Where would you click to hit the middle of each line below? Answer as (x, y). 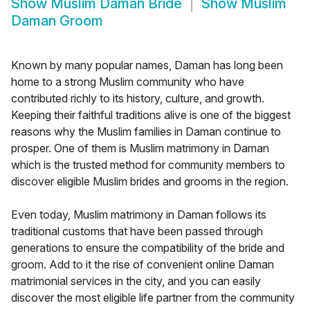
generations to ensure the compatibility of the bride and (148, 248)
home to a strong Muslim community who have (128, 82)
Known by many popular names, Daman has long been (147, 65)
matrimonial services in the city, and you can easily (136, 281)
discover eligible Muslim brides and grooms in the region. (150, 182)
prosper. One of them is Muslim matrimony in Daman (140, 148)
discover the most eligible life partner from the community (153, 298)
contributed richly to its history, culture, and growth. (138, 99)
